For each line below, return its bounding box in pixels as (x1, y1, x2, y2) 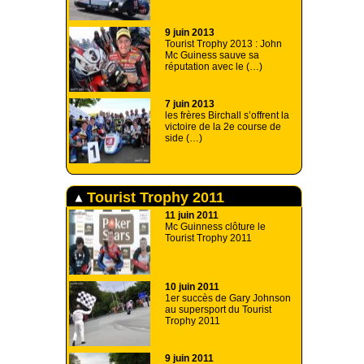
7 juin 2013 (165, 98, 214, 110)
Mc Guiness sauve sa (165, 50, 259, 62)
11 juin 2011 (165, 210, 219, 222)
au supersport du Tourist (165, 304, 271, 316)
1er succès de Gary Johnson (165, 292, 291, 305)
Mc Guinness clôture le (165, 221, 266, 233)
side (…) (165, 132, 202, 145)
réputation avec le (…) (165, 61, 262, 73)
